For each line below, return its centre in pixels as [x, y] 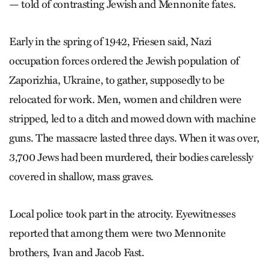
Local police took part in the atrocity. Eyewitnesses [122, 214]
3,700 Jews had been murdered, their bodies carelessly [131, 157]
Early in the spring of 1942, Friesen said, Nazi [111, 41]
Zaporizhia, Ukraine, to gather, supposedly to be [117, 80]
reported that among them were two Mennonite [118, 233]
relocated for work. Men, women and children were [125, 99]
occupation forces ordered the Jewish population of [124, 61]
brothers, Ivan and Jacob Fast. [77, 252]
